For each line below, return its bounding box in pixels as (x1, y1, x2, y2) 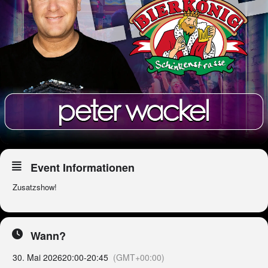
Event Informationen (31, 160, 135, 176)
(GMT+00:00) (113, 251, 165, 264)
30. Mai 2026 (13, 251, 62, 264)
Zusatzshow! (13, 181, 57, 193)
